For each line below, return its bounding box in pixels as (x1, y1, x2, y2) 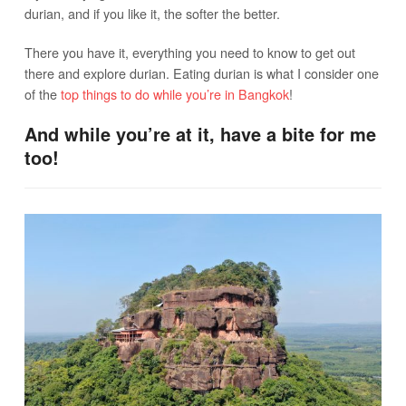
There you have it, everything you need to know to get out (24, 43, 355, 63)
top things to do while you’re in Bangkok (60, 84, 289, 104)
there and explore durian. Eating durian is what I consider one (24, 63, 379, 83)
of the (24, 84, 61, 104)
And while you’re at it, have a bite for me (24, 121, 376, 148)
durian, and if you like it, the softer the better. (24, 4, 280, 24)
